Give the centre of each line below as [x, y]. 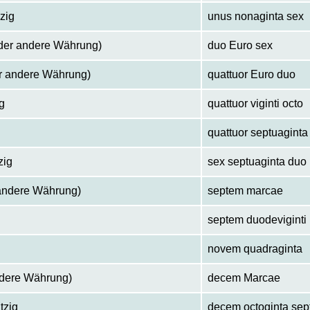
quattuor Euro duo [252, 75]
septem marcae [246, 191]
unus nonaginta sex [256, 17]
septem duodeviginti [257, 220]
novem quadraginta [255, 249]
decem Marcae [244, 278]
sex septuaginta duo [257, 162]
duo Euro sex [240, 46]
